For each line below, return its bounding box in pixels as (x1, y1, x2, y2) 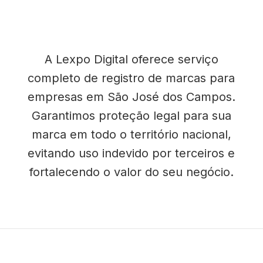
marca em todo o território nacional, (31, 127, 231, 141)
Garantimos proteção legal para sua (31, 109, 231, 123)
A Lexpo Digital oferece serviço (44, 52, 218, 66)
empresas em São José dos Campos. (27, 90, 235, 104)
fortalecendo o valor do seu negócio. (29, 165, 234, 179)
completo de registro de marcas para (28, 71, 235, 85)
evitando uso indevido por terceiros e (28, 146, 235, 160)
